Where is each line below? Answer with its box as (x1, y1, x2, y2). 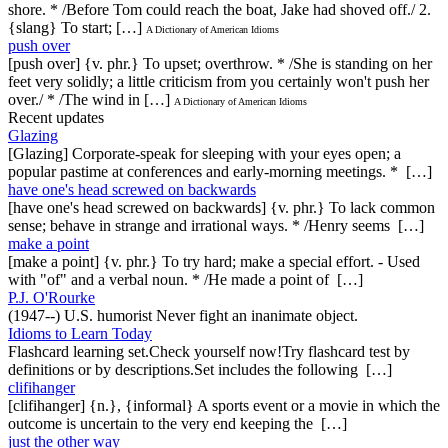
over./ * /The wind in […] (8, 90, 170, 108)
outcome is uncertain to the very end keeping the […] (8, 414, 347, 432)
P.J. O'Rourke (8, 288, 95, 306)
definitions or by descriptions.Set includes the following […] (8, 360, 392, 378)
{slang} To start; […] (8, 18, 142, 36)
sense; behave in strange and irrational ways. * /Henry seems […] (8, 216, 424, 234)
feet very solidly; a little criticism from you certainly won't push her (8, 72, 429, 90)
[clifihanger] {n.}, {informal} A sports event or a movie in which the (8, 396, 440, 414)
